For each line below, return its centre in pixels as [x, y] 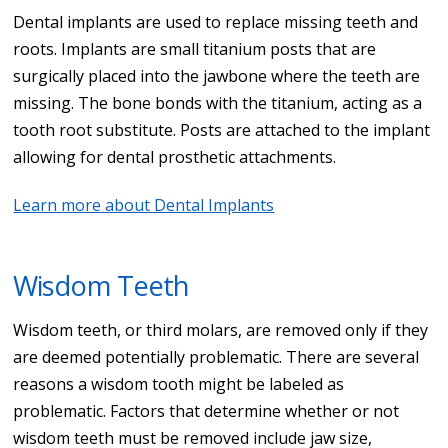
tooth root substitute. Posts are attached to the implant [222, 129]
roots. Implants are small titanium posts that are [195, 48]
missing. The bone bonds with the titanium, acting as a [218, 102]
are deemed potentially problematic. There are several [216, 356]
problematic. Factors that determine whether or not [206, 410]
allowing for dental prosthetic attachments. [175, 156]
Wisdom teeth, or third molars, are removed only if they [221, 329]
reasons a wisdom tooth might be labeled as [179, 383]
